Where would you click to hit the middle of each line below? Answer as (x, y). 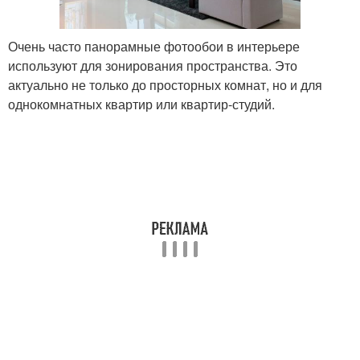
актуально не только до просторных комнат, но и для (165, 85)
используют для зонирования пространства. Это (153, 65)
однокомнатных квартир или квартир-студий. (141, 104)
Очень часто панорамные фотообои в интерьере (154, 46)
